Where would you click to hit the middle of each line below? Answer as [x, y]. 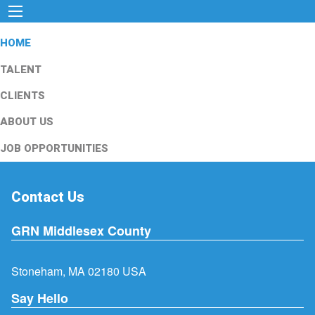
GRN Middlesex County [81, 231]
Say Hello [40, 298]
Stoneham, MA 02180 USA [79, 271]
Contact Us [48, 197]
